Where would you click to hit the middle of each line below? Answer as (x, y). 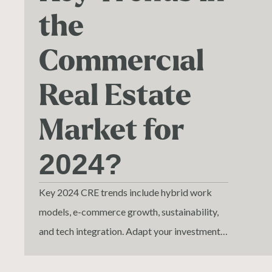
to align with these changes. (95, 251)
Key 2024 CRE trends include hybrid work (125, 192)
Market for (111, 131)
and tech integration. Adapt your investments (132, 231)
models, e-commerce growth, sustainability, (129, 212)
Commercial (121, 61)
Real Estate (115, 96)
